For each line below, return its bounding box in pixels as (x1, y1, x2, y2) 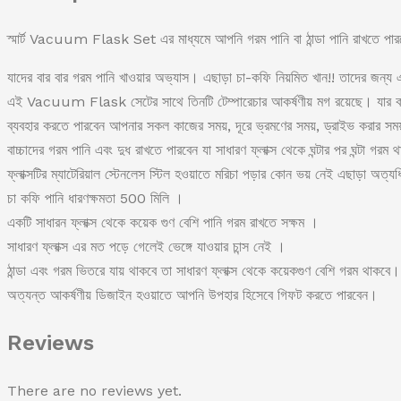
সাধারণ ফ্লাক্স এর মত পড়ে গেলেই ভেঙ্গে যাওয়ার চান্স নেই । (7, 238, 286, 256)
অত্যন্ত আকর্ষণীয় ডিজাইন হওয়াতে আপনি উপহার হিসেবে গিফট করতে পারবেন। (7, 286, 378, 304)
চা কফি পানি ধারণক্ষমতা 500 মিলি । (7, 190, 183, 208)
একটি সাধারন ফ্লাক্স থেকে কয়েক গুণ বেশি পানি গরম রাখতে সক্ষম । (7, 214, 319, 232)
